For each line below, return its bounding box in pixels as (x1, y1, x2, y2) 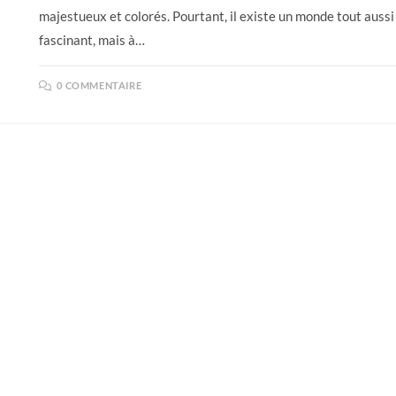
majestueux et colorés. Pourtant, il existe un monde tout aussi (38, 8, 394, 24)
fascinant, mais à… (38, 32, 145, 48)
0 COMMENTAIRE (57, 80, 142, 91)
